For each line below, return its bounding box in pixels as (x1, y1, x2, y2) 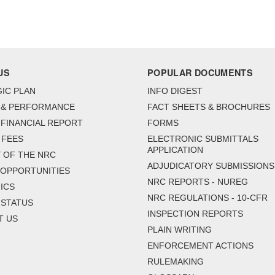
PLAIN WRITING (147, 225, 212, 235)
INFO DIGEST (147, 86, 203, 96)
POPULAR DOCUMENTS (147, 66, 254, 79)
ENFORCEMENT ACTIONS (147, 241, 254, 251)
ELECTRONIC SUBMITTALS (147, 134, 258, 144)
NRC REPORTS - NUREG (147, 177, 248, 187)
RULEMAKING (147, 257, 204, 267)
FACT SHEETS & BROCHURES (147, 102, 270, 112)
